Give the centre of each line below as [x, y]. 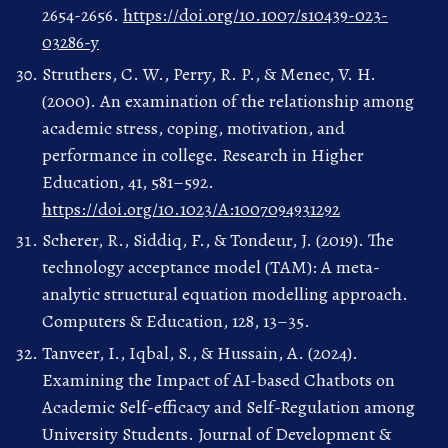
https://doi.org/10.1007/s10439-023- [255, 15]
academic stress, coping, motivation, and [193, 127]
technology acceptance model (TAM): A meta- [211, 267]
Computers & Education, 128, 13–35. [176, 321]
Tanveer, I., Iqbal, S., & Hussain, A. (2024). [200, 352]
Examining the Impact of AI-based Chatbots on [218, 379]
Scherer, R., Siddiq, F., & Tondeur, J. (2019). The [218, 240]
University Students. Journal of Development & [216, 433]
